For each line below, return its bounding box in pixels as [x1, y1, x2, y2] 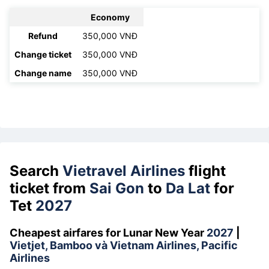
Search [10, 162, 62, 180]
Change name [14, 67, 71, 78]
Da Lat [166, 180, 214, 198]
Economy [90, 11, 130, 22]
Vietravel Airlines [62, 162, 185, 180]
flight [185, 162, 226, 180]
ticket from [10, 180, 89, 198]
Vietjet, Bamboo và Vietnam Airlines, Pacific [10, 239, 238, 252]
